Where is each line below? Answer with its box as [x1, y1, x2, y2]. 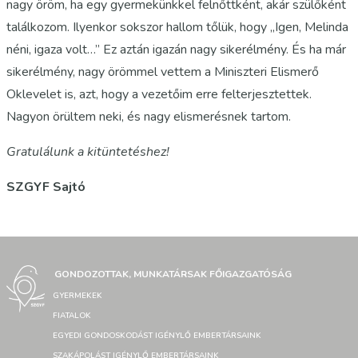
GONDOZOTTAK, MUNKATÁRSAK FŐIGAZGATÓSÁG [54, 268, 292, 280]
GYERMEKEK [53, 290, 102, 301]
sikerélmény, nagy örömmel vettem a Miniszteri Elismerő [6, 62, 319, 81]
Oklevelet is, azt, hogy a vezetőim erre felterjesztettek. [6, 85, 312, 103]
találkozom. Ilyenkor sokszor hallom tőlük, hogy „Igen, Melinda [6, 18, 348, 36]
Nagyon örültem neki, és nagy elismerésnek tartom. [6, 107, 291, 125]
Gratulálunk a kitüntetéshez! [6, 142, 169, 161]
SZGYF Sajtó [6, 177, 86, 196]
